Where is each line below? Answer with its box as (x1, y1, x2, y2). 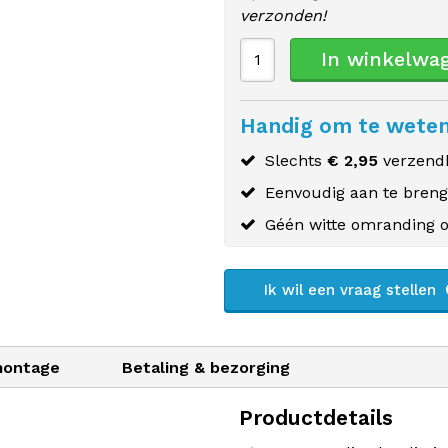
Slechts (265, 151, 327, 170)
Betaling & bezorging (122, 358, 290, 377)
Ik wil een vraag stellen (264, 281, 442, 299)
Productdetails (239, 405, 393, 430)
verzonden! (240, 6, 326, 25)
